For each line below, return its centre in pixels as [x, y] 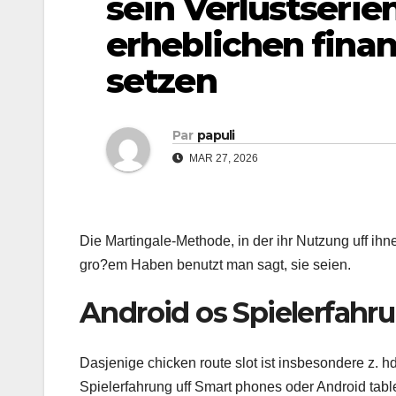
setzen [161, 81]
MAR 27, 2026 [222, 159]
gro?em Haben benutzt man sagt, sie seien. [215, 265]
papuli [216, 136]
